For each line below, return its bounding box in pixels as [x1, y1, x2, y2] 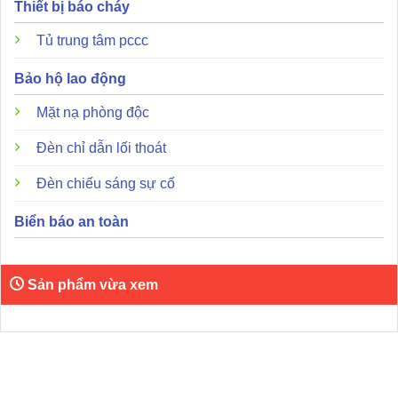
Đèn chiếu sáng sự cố [36, 176, 175, 192]
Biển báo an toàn [14, 214, 129, 230]
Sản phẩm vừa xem [28, 277, 158, 293]
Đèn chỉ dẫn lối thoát [36, 140, 166, 156]
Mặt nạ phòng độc [36, 105, 149, 121]
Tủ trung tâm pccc [36, 33, 148, 49]
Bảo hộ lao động [14, 71, 126, 87]
